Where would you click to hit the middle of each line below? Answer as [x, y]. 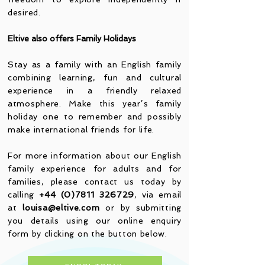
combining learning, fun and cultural [95, 77]
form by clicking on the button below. [89, 234]
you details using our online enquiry [95, 221]
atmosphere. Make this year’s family [95, 104]
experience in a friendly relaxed [95, 91]
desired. [24, 12]
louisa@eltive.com [61, 208]
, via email [158, 195]
